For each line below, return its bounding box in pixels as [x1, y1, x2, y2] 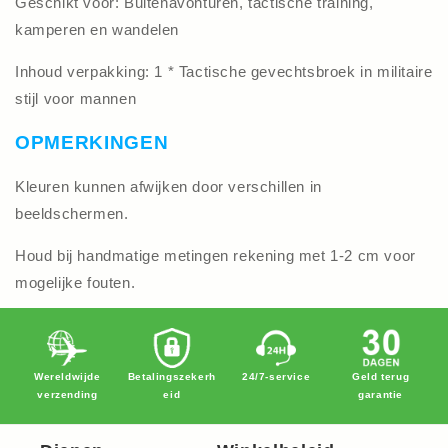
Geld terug [352, 370, 410, 382]
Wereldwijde [34, 370, 101, 382]
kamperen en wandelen [15, 21, 180, 39]
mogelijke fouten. [15, 273, 136, 291]
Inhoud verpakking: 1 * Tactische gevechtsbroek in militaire [15, 63, 433, 81]
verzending [37, 388, 98, 400]
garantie [358, 388, 404, 400]
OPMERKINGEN [15, 131, 169, 153]
